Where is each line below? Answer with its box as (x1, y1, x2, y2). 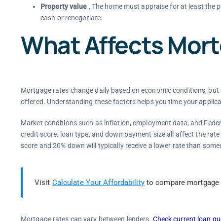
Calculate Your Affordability (52, 178, 145, 187)
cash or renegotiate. (40, 14, 103, 22)
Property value (40, 2, 87, 11)
